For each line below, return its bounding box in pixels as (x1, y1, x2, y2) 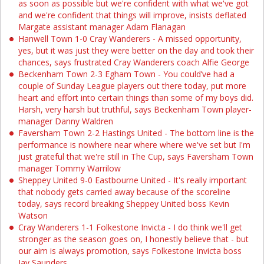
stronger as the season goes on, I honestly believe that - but (18, 233, 249, 245)
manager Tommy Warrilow (18, 163, 121, 174)
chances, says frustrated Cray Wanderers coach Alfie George (18, 57, 249, 68)
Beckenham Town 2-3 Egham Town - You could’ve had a (18, 68, 235, 80)
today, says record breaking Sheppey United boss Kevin (18, 198, 229, 209)
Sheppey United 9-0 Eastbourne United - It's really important (18, 174, 247, 186)
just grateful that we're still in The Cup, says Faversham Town (18, 151, 253, 162)
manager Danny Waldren (18, 115, 113, 127)
